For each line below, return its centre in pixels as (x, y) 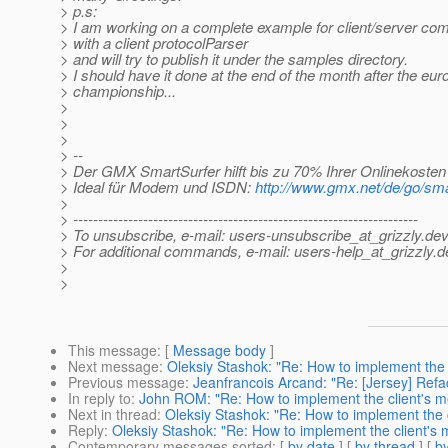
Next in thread (112, 414)
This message (112, 350)
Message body (219, 350)
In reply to (99, 398)
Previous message (126, 382)
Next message (113, 366)
